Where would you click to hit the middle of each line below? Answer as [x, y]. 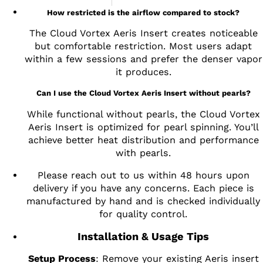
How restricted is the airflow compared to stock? [143, 13]
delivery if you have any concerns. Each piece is [143, 188]
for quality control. [143, 214]
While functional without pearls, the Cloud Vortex [143, 114]
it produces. [143, 72]
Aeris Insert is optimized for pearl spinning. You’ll [143, 127]
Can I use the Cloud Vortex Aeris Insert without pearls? [143, 93]
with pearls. [143, 153]
